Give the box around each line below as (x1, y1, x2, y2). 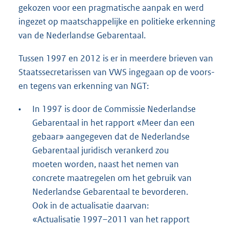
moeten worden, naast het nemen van (32, 158, 179, 170)
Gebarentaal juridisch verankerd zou (32, 144, 169, 156)
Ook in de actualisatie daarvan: (32, 199, 149, 211)
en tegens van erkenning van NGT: (18, 80, 149, 91)
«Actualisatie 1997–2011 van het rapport (32, 213, 190, 225)
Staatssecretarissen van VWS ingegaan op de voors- (18, 66, 215, 78)
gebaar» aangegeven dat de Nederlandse (32, 130, 190, 142)
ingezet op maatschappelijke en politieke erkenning (18, 15, 215, 27)
